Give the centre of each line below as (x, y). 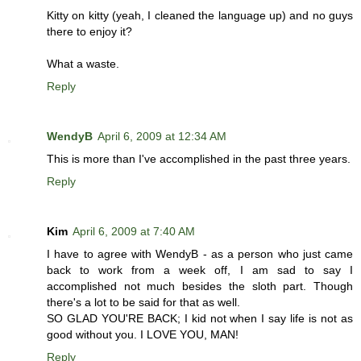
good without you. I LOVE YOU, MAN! (143, 334)
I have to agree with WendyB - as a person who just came (200, 253)
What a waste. (83, 63)
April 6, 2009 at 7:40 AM (134, 231)
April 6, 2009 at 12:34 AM (162, 136)
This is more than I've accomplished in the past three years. (199, 158)
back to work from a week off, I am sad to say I (200, 270)
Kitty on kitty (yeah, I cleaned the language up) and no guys (200, 15)
